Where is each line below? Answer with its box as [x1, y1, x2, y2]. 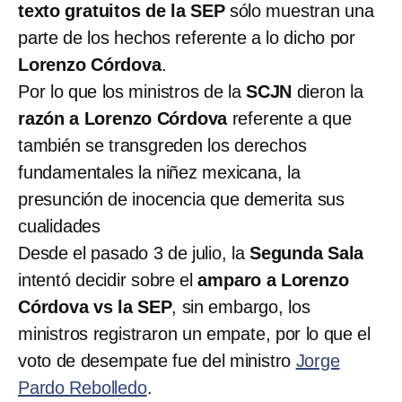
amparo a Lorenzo [197, 269, 349, 290]
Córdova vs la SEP [18, 296, 172, 317]
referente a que [227, 108, 352, 128]
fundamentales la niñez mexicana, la [18, 162, 301, 182]
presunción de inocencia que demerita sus [18, 188, 345, 209]
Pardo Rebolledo [18, 377, 147, 398]
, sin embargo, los [171, 296, 310, 317]
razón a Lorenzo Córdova [18, 108, 228, 128]
